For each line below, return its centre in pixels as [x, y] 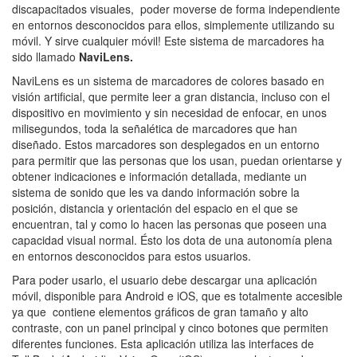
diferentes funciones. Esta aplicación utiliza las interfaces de [163, 343]
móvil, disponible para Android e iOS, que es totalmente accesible [177, 295]
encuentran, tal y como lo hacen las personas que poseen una [169, 224]
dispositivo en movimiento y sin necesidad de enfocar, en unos [169, 112]
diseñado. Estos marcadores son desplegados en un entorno [166, 144]
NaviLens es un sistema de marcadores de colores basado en [168, 80]
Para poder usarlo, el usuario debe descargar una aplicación [165, 279]
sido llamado [45, 56]
